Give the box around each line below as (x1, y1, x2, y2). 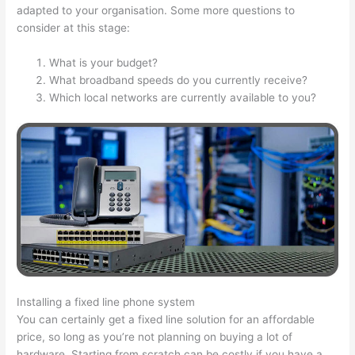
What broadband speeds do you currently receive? (49, 74, 308, 87)
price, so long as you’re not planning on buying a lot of (17, 330, 293, 344)
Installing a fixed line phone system (17, 296, 196, 309)
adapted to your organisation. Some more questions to (17, 4, 296, 17)
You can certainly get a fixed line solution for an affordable (17, 313, 315, 326)
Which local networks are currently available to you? (49, 91, 317, 105)
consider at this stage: (17, 21, 131, 35)
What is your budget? (49, 56, 158, 70)
